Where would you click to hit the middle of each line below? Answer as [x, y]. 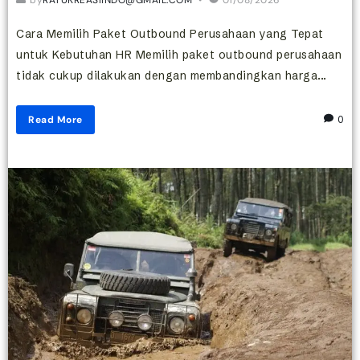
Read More [55, 119]
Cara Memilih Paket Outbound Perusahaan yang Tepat [170, 33]
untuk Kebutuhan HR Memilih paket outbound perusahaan [179, 54]
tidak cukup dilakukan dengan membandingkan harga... [172, 75]
